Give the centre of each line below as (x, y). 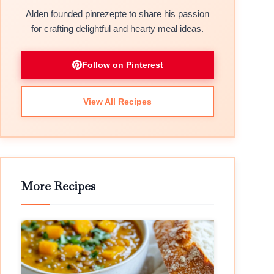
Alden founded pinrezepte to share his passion (117, 14)
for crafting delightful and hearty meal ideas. (117, 28)
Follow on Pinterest (122, 65)
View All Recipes (117, 102)
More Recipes (58, 186)
